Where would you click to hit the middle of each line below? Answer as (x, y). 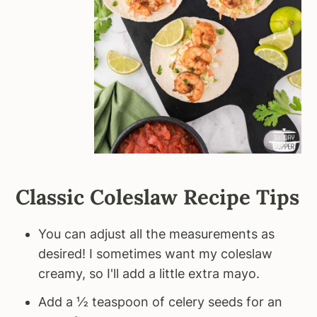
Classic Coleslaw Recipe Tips (158, 197)
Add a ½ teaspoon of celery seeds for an (161, 302)
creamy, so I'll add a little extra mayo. (149, 274)
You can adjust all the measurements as (157, 234)
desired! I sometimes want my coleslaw (156, 254)
